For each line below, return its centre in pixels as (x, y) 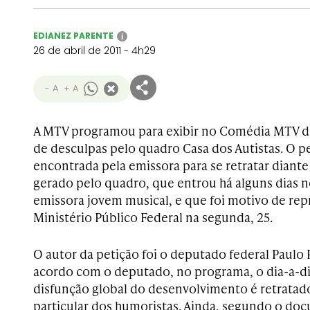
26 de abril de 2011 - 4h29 (94, 51)
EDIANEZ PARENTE (73, 36)
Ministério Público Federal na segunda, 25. (153, 217)
